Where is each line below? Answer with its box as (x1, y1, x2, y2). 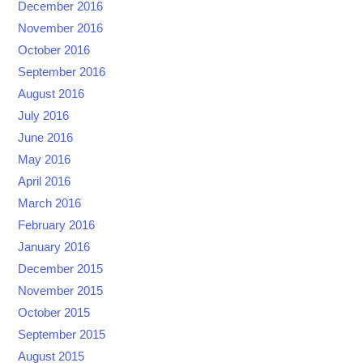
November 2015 (18, 284, 104, 297)
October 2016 (18, 43, 91, 57)
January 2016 (18, 240, 91, 254)
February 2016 (18, 218, 96, 232)
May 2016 (18, 152, 71, 166)
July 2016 (18, 109, 70, 122)
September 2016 (18, 65, 106, 79)
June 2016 (18, 130, 74, 144)
